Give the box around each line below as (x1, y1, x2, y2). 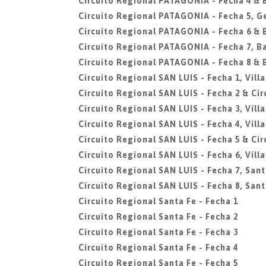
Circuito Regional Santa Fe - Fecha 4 (78, 243, 238, 252)
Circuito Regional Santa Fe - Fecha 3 (78, 227, 238, 237)
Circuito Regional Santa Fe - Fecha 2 (78, 212, 238, 221)
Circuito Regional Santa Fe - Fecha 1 (78, 197, 238, 206)
